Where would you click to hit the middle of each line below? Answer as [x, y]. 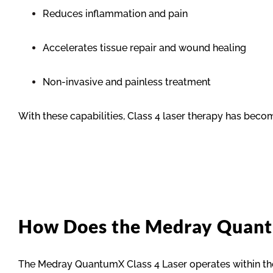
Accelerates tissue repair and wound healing [144, 48]
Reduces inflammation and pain [115, 14]
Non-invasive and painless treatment [127, 82]
